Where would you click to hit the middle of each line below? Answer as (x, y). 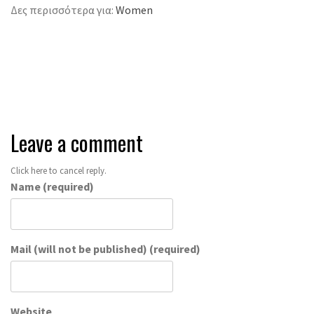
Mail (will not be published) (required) (105, 248)
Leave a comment (77, 142)
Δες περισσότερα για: (63, 9)
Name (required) (52, 186)
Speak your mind (67, 70)
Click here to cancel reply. (59, 170)
